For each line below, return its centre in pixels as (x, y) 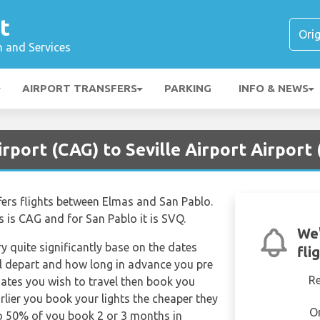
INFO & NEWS (274, 88)
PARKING (188, 88)
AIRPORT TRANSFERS (80, 88)
